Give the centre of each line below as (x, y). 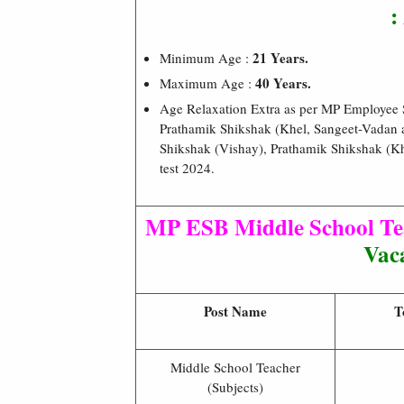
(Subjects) (235, 386)
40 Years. (283, 83)
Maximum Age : (207, 83)
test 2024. (187, 167)
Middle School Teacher (235, 367)
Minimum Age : (206, 57)
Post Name (235, 311)
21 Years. (280, 57)
